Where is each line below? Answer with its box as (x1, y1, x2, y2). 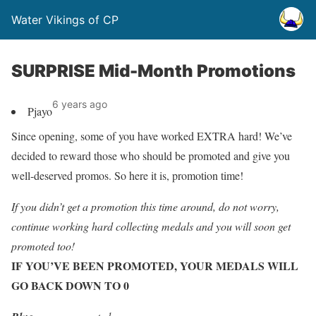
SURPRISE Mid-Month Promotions (11, 61, 296, 81)
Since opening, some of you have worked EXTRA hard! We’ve (11, 128, 292, 143)
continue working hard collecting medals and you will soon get (11, 219, 291, 233)
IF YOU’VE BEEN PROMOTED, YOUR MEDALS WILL (11, 257, 298, 274)
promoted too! (11, 238, 75, 253)
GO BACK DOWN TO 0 (11, 277, 129, 293)
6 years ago (52, 98, 107, 110)
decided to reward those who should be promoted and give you (11, 148, 290, 163)
